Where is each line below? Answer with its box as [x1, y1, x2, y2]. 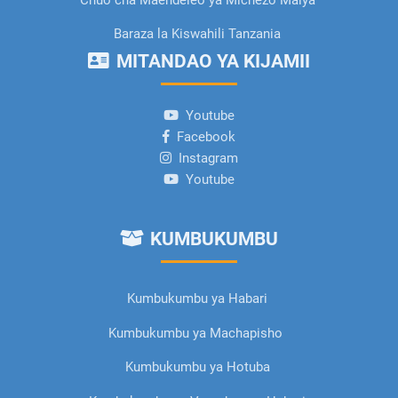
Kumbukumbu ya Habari [127, 291, 268, 307]
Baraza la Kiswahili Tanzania [114, 26, 282, 43]
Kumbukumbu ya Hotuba [124, 359, 270, 376]
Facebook [176, 128, 235, 145]
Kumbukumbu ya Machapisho [108, 324, 287, 341]
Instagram [178, 149, 238, 166]
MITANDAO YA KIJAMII [112, 51, 311, 73]
